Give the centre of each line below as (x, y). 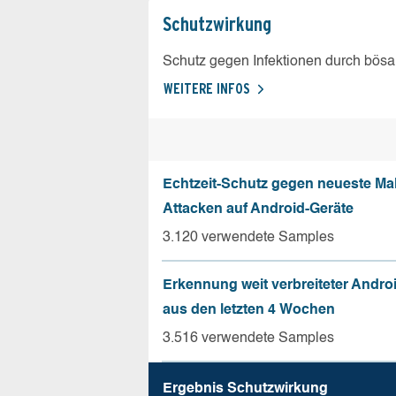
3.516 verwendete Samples (248, 338)
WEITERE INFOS (207, 88)
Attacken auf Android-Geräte (258, 209)
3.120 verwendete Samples (248, 237)
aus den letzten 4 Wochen (249, 310)
